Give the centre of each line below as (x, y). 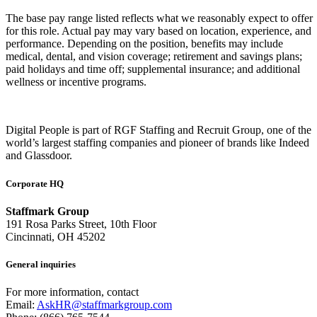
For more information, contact (72, 292)
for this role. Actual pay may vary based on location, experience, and (158, 31)
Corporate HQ (35, 183)
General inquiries (41, 264)
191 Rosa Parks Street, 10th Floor (81, 224)
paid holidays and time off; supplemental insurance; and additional (153, 69)
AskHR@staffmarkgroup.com (104, 305)
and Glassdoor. (39, 156)
